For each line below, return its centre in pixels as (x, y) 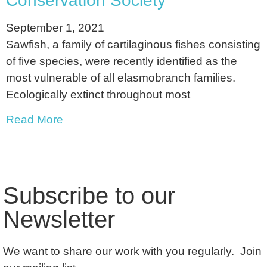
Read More (35, 120)
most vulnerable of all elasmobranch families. (121, 77)
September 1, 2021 (55, 27)
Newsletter (59, 220)
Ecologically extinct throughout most (98, 94)
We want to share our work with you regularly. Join (132, 252)
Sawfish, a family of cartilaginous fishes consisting (133, 44)
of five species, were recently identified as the (122, 61)
